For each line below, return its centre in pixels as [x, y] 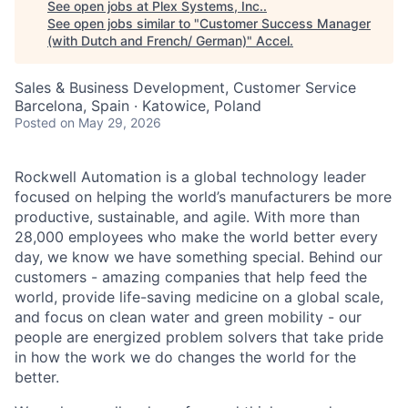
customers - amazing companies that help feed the [191, 277]
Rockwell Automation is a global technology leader [190, 177]
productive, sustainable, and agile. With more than [187, 217]
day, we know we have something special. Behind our [199, 257]
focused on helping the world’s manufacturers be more [203, 197]
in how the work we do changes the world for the [185, 357]
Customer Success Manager [285, 23]
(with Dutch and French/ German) [147, 41]
